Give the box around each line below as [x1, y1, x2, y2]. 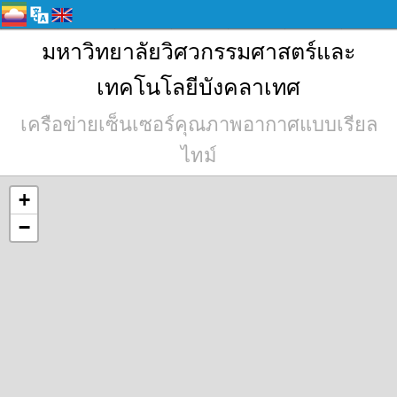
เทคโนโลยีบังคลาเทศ [97, 71, 300, 101]
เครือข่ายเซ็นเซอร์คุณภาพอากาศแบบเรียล [19, 113, 378, 136]
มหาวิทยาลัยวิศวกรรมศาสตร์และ [42, 35, 355, 66]
